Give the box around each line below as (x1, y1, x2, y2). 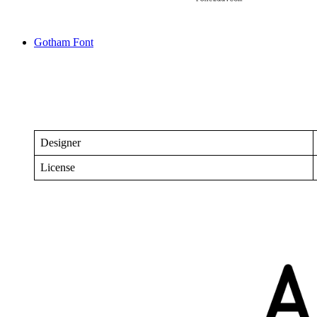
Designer (40, 137, 81, 149)
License (40, 161, 75, 174)
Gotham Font (34, 36, 93, 49)
